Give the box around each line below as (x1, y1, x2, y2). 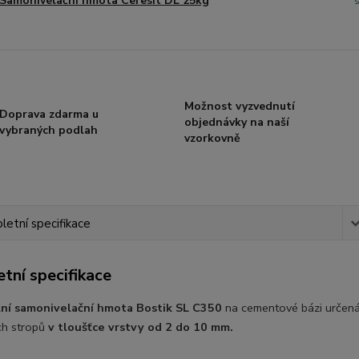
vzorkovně (184, 131, 240, 146)
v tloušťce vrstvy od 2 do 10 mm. (47, 319, 233, 335)
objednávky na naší (184, 115, 289, 130)
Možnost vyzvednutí (184, 99, 295, 114)
